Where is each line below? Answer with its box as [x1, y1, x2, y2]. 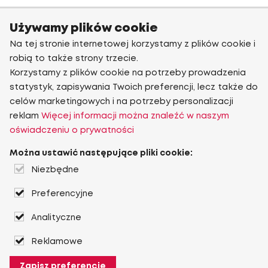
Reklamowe [31, 238, 83, 245]
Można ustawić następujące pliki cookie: [10, 150, 193, 157]
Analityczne [31, 214, 81, 221]
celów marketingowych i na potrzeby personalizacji [10, 98, 233, 105]
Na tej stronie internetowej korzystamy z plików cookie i [10, 41, 255, 48]
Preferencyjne [31, 190, 93, 197]
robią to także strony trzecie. [10, 55, 138, 62]
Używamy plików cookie [10, 23, 158, 34]
